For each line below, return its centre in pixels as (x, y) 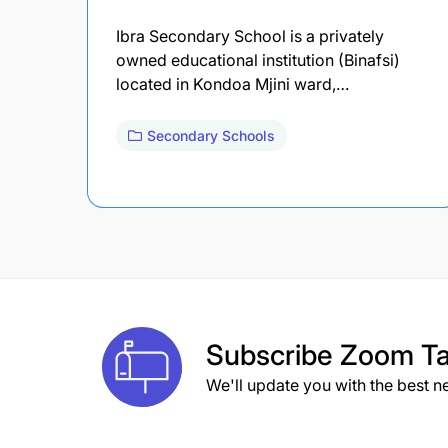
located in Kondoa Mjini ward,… (232, 83)
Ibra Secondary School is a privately (250, 35)
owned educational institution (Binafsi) (258, 59)
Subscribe (273, 354)
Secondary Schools (211, 135)
